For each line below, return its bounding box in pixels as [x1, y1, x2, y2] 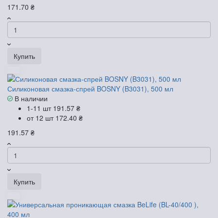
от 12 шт [27, 112, 55, 123]
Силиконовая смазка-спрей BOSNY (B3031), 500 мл [7, 83, 173, 93]
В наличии [13, 93, 48, 103]
